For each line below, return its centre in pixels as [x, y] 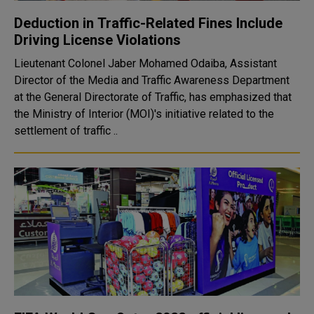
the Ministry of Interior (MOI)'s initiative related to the [144, 114]
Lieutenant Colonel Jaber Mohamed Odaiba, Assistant [145, 63]
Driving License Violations [97, 40]
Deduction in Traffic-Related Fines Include [148, 23]
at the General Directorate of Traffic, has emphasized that [153, 97]
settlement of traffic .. [66, 131]
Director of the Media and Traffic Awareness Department [152, 80]
